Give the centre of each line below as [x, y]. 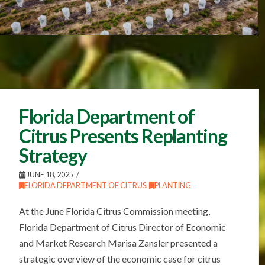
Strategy [53, 156]
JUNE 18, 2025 [49, 175]
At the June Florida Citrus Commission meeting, [114, 211]
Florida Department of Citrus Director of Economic [122, 227]
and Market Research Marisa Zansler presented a [118, 243]
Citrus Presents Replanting [123, 136]
